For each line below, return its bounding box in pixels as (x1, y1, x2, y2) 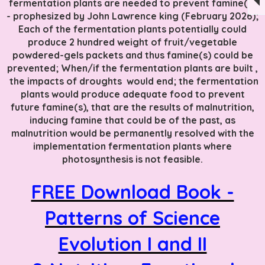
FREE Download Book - (31, 179, 234, 203)
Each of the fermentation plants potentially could (18, 22, 247, 35)
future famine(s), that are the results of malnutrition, (11, 101, 254, 113)
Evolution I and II (58, 231, 207, 256)
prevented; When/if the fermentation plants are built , (7, 62, 258, 74)
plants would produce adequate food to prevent (20, 88, 245, 100)
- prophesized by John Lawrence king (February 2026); (7, 9, 258, 22)
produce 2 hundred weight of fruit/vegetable (28, 35, 237, 48)
